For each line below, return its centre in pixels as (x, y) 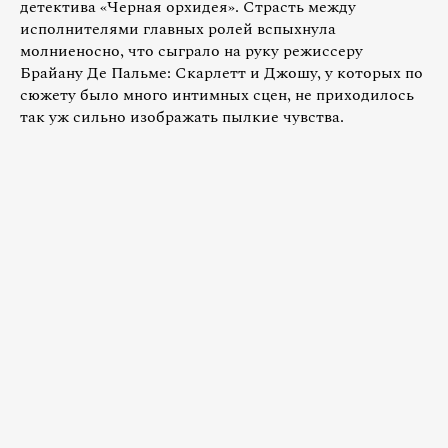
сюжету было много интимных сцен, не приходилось (217, 94)
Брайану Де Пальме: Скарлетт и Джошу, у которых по (221, 72)
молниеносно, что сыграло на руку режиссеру (191, 50)
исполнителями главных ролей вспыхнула (178, 28)
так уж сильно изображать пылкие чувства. (182, 116)
